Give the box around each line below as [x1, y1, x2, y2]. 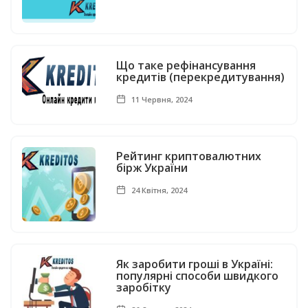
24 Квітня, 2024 [129, 184, 188, 195]
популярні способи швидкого [116, 267, 279, 283]
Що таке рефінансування [116, 57, 256, 73]
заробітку [116, 279, 172, 295]
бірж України [116, 159, 188, 175]
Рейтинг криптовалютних [116, 148, 262, 164]
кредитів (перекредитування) [116, 69, 285, 85]
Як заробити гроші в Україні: [116, 256, 274, 272]
